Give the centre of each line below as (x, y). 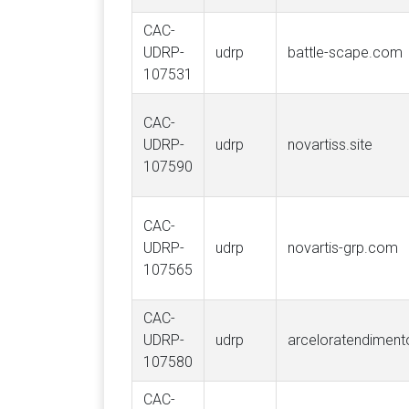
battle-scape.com (345, 52)
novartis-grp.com (343, 248)
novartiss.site (330, 145)
